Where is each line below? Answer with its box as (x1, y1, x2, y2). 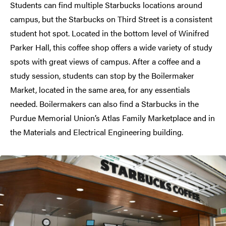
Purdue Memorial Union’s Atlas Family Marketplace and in (10, 112, 215, 124)
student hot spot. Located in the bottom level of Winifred (10, 27, 209, 39)
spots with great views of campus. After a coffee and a (10, 55, 200, 68)
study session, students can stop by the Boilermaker (10, 70, 194, 82)
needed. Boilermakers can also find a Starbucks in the (10, 98, 199, 110)
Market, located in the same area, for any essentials (10, 84, 190, 96)
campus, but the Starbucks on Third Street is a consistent (10, 13, 212, 25)
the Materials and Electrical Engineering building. (10, 126, 183, 138)
